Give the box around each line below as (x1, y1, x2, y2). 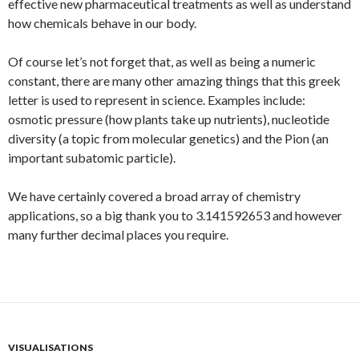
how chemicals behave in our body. (8, 14, 196, 30)
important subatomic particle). (8, 149, 175, 165)
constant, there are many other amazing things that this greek (8, 72, 341, 88)
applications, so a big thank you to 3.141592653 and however (8, 207, 342, 223)
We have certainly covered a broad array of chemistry (8, 188, 301, 204)
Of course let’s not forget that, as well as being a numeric (8, 53, 316, 69)
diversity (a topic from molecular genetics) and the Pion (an (8, 130, 329, 146)
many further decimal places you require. (8, 226, 228, 242)
